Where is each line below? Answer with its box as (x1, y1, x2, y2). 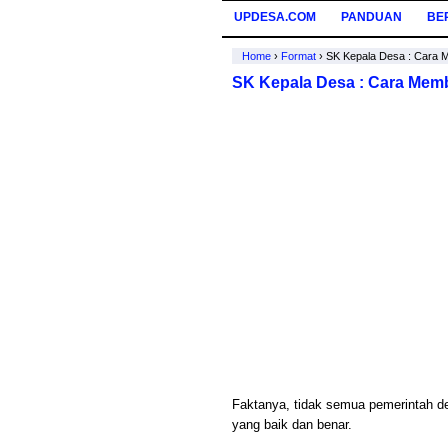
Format (281, 50, 316, 62)
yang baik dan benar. (232, 417, 352, 432)
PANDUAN (341, 10, 402, 24)
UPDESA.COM (234, 10, 316, 24)
